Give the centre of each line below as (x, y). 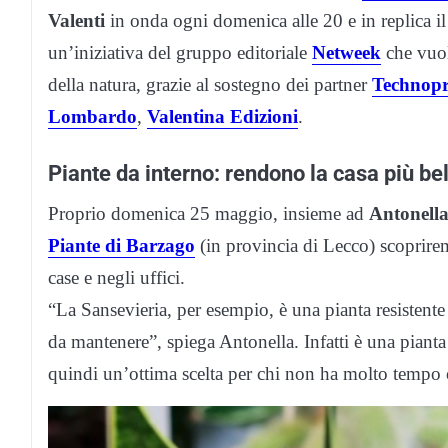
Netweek (346, 52)
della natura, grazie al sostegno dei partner (210, 84)
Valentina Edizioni (222, 116)
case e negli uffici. (116, 277)
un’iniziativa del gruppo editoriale (180, 52)
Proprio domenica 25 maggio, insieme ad (208, 213)
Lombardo (92, 116)
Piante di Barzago (121, 245)
